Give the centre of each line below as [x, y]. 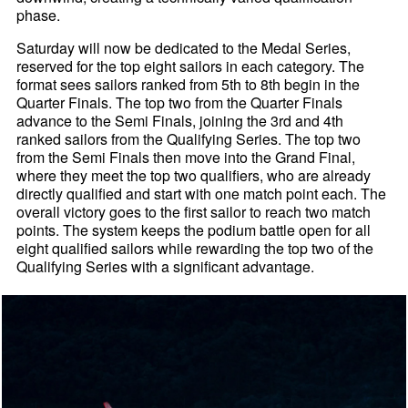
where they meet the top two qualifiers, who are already [194, 176]
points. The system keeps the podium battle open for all [194, 230]
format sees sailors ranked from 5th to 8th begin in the [189, 85]
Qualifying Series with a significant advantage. [166, 267]
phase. [39, 15]
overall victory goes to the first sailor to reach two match [194, 212]
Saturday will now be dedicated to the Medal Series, [184, 48]
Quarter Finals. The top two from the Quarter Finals [180, 103]
